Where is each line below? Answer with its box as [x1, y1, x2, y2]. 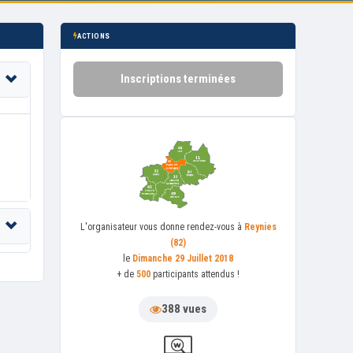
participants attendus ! [150, 268, 240, 280]
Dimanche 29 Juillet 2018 [132, 252, 233, 264]
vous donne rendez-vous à [139, 221, 244, 232]
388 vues [162, 301, 206, 316]
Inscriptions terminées [121, 72, 236, 86]
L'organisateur [80, 221, 139, 232]
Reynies [243, 221, 277, 232]
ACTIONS [77, 32, 110, 40]
